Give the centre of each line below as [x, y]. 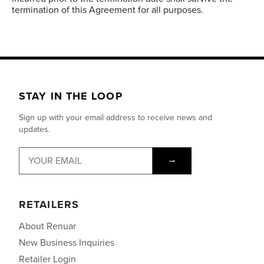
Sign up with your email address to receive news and [115, 118]
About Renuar [47, 226]
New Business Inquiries [67, 243]
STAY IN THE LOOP [71, 96]
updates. [34, 130]
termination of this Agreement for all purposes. [108, 10]
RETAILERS [49, 205]
